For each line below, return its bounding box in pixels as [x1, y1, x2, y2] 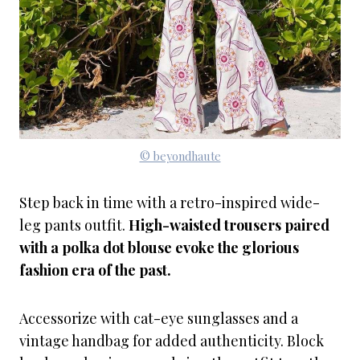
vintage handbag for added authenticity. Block [19, 331, 324, 350]
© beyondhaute [139, 148, 221, 164]
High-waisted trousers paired [129, 215, 329, 235]
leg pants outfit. [19, 215, 129, 235]
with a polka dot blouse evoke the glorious [19, 238, 299, 257]
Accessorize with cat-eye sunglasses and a [19, 309, 298, 328]
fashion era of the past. [19, 260, 171, 280]
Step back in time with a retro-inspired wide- [19, 193, 320, 212]
